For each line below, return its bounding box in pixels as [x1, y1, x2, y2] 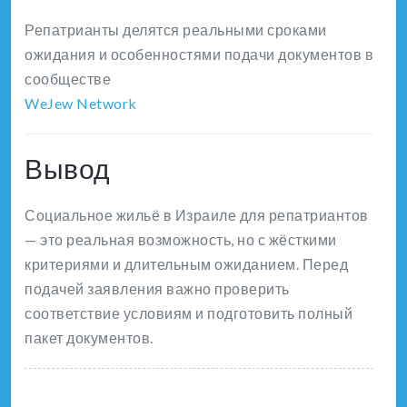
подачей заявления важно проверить [25, 280, 290, 298]
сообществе [25, 70, 111, 88]
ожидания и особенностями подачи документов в [25, 45, 373, 64]
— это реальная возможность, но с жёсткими [25, 231, 337, 249]
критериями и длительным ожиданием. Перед [25, 255, 348, 273]
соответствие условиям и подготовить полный [25, 304, 352, 323]
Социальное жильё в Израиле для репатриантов [25, 206, 369, 224]
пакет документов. [25, 329, 154, 347]
